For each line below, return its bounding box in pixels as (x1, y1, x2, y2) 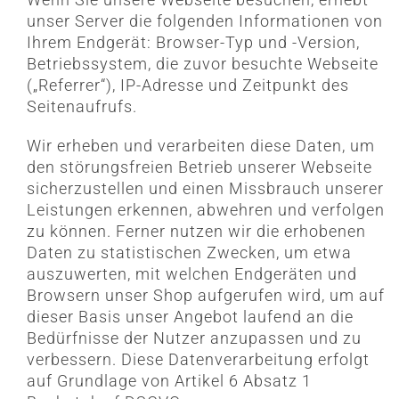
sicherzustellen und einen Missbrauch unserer (26, 179, 384, 199)
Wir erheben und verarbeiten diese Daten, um (26, 136, 375, 156)
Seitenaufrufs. (26, 97, 137, 117)
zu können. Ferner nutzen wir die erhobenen (26, 222, 366, 241)
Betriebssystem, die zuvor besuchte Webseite (26, 54, 379, 74)
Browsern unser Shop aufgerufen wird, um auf (26, 286, 385, 305)
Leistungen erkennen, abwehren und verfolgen (26, 200, 385, 220)
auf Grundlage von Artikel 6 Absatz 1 (26, 371, 312, 391)
